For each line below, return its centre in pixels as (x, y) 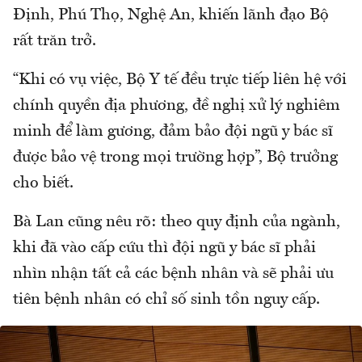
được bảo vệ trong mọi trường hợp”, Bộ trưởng (175, 157)
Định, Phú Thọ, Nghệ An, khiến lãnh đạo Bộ (171, 15)
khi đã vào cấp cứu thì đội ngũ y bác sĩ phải (164, 248)
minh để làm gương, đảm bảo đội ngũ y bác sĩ (173, 131)
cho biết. (43, 183)
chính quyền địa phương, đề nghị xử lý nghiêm (177, 105)
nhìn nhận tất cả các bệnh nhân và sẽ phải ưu (173, 274)
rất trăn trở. (55, 41)
